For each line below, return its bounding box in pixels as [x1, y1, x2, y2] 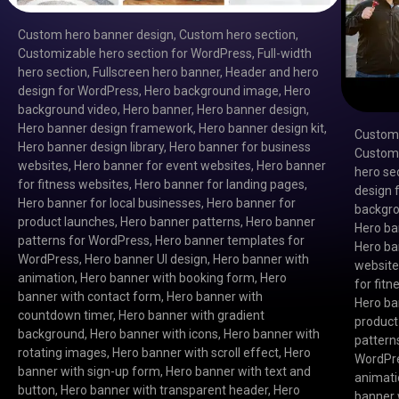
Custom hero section [178, 28, 296, 43]
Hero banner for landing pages [134, 177, 305, 192]
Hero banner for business [168, 140, 311, 155]
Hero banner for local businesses [17, 196, 201, 211]
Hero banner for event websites [73, 159, 251, 174]
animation [17, 271, 75, 286]
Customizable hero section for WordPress [17, 46, 252, 61]
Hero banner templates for [154, 233, 305, 248]
